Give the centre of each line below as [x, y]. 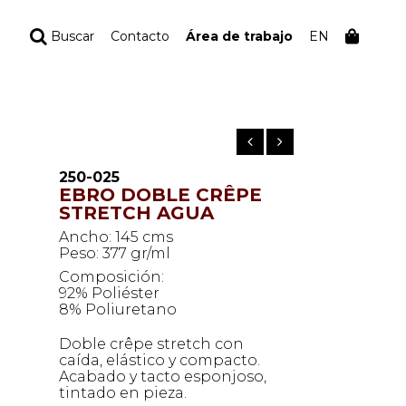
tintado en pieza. [123, 393]
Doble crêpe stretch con [151, 344]
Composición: [111, 277]
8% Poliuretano [118, 309]
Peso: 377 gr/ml [115, 253]
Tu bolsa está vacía [187, 111]
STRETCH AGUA [136, 213]
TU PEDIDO [187, 70]
